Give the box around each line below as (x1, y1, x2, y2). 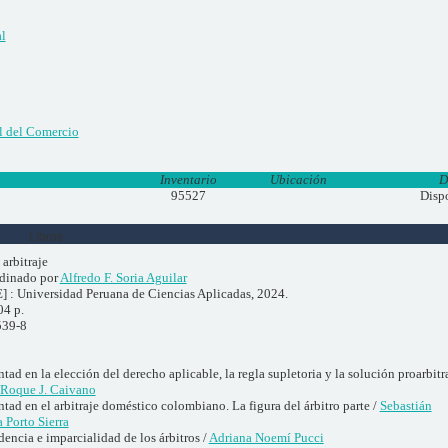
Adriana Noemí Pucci (208, 429, 324, 445)
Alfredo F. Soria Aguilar (59, 269, 187, 285)
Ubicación (270, 172, 328, 188)
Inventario (160, 172, 218, 188)
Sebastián (379, 397, 432, 413)
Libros (28, 226, 63, 244)
